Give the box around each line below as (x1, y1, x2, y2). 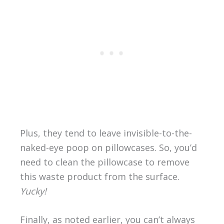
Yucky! (19, 184, 46, 197)
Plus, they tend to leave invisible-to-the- (19, 126, 192, 139)
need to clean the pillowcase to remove (19, 155, 189, 168)
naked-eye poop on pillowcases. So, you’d (19, 141, 197, 153)
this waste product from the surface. (19, 170, 179, 182)
